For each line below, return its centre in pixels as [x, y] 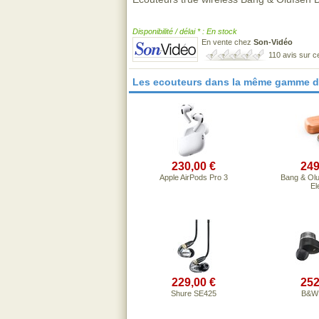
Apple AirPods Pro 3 [193, 177]
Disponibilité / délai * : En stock [185, 31]
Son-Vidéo [273, 42]
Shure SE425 [193, 293]
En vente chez [228, 42]
